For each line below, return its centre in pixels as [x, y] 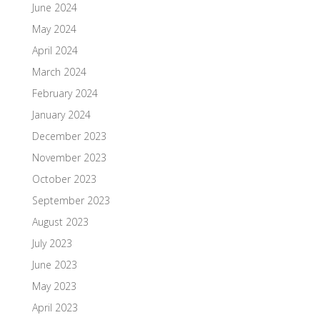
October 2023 [64, 179]
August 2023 [60, 221]
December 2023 [69, 136]
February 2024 [65, 93]
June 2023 [54, 264]
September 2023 [71, 200]
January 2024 [61, 114]
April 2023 [55, 307]
